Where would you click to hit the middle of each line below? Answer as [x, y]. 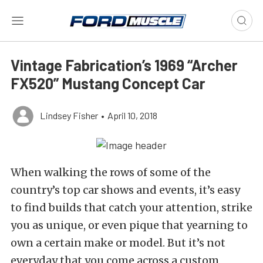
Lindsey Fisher [69, 115]
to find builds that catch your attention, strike [131, 208]
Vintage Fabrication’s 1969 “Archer [124, 65]
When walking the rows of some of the [111, 173]
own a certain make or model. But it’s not [118, 243]
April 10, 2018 [132, 115]
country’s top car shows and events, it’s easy [125, 190]
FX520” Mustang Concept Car [108, 83]
